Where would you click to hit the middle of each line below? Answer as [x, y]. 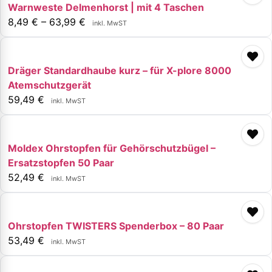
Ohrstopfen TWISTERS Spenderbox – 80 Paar [116, 226]
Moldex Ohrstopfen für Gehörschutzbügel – [112, 148]
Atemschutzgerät [49, 85]
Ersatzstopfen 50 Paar [61, 162]
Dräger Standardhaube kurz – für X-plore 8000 [120, 70]
